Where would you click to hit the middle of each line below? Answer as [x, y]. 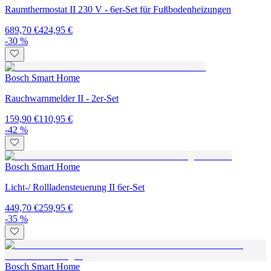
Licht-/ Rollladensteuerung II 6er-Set [75, 188]
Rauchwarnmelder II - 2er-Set [62, 99]
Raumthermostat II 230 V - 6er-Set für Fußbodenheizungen [118, 10]
